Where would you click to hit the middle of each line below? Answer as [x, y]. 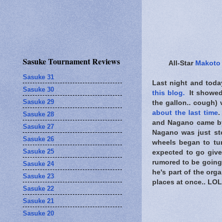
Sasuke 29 [38, 102]
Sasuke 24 [38, 164]
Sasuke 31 [38, 77]
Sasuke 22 [38, 188]
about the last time [185, 112]
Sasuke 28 [38, 114]
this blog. [168, 93]
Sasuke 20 [38, 213]
